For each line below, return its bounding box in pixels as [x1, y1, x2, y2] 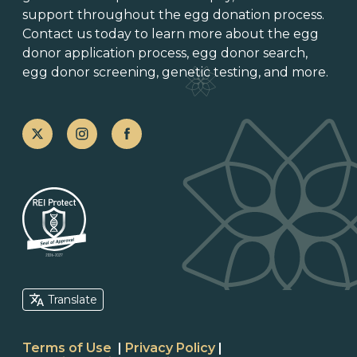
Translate [48, 292, 97, 307]
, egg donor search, [186, 45, 308, 61]
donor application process [22, 45, 186, 61]
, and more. [258, 65, 328, 80]
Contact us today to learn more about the [22, 26, 293, 41]
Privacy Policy [125, 340, 215, 355]
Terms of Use [22, 340, 112, 355]
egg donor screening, [22, 65, 162, 80]
